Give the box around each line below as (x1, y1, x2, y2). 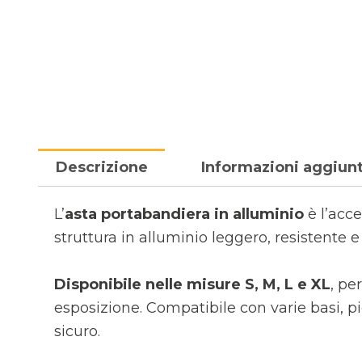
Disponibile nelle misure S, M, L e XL (54, 275, 330, 293)
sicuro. (54, 322, 100, 340)
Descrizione (55, 158, 148, 177)
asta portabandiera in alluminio (65, 204, 304, 223)
